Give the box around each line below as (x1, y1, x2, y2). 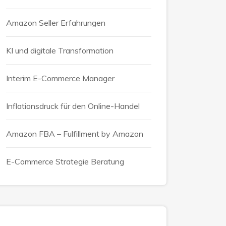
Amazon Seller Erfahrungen (6, 17, 105, 28)
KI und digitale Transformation (6, 45, 114, 55)
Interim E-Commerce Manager (6, 73, 115, 83)
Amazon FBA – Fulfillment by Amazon (6, 128, 143, 139)
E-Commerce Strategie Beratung (6, 156, 124, 166)
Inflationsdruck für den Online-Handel (6, 100, 140, 111)
